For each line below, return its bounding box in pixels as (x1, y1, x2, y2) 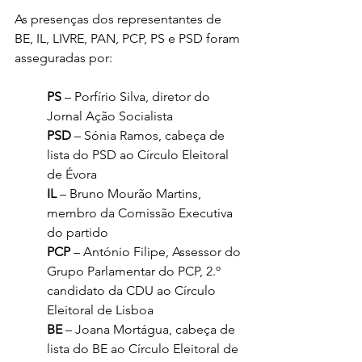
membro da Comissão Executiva (47, 205, 236, 221)
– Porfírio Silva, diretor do (65, 89, 213, 105)
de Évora (47, 166, 97, 183)
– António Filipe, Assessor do (74, 244, 244, 260)
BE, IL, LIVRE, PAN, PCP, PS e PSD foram (15, 31, 243, 47)
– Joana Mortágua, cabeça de (62, 322, 238, 338)
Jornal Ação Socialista (47, 108, 173, 124)
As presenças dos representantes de (15, 11, 225, 27)
